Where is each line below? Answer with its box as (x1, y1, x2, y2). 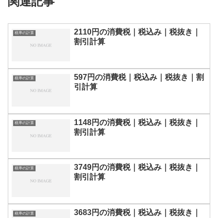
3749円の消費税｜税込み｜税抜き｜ (74, 163, 200, 172)
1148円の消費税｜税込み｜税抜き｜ (74, 118, 200, 127)
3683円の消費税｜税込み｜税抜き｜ (74, 208, 200, 217)
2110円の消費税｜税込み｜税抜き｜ (74, 27, 200, 36)
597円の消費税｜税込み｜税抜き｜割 (74, 73, 204, 81)
